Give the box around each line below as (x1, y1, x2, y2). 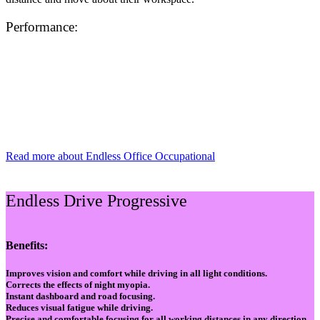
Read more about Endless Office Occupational (6, 149, 215, 162)
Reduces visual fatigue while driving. (6, 301, 153, 313)
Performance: (6, 19, 78, 35)
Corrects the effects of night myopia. (6, 279, 150, 290)
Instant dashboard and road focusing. (6, 290, 155, 301)
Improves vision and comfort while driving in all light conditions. (6, 267, 267, 279)
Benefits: (6, 239, 48, 251)
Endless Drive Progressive (6, 191, 187, 210)
